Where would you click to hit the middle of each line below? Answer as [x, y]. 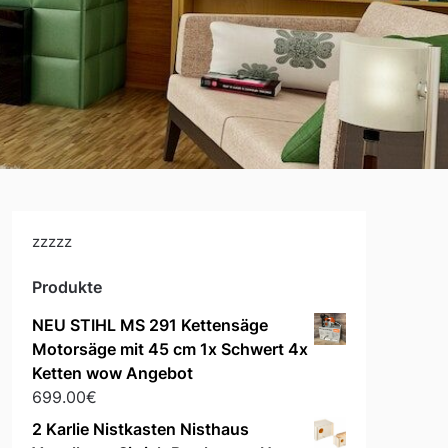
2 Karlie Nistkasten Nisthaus [140, 429]
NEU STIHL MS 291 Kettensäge [149, 325]
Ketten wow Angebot [112, 373]
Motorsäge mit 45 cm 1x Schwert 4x [169, 349]
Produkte [66, 287]
